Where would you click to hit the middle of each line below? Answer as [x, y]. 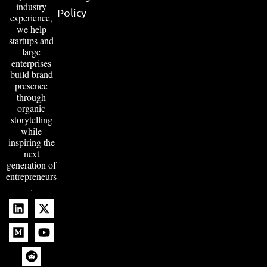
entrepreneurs [32, 176]
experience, [32, 17]
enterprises [32, 63]
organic [32, 108]
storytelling [31, 119]
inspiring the [31, 142]
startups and [32, 40]
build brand [31, 74]
